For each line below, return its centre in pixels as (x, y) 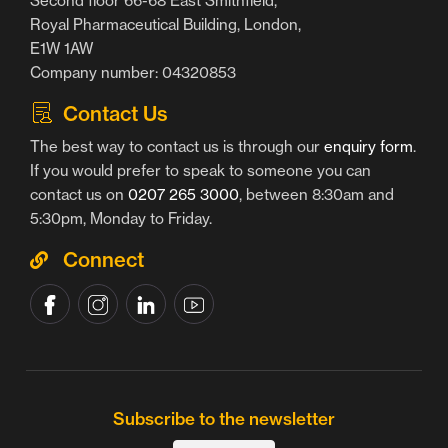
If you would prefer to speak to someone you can (200, 170)
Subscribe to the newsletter (224, 418)
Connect (101, 259)
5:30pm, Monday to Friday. (121, 218)
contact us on (79, 194)
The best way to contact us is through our (177, 146)
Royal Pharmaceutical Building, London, (165, 24)
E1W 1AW (61, 48)
